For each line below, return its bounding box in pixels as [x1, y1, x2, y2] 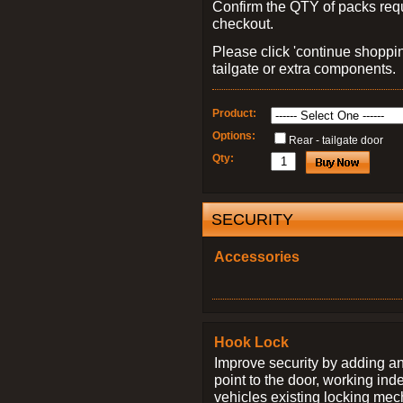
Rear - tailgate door [289, 134, 383, 147]
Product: [212, 107, 256, 120]
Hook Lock [214, 334, 289, 350]
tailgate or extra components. [212, 60, 396, 76]
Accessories [214, 248, 300, 264]
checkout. [212, 15, 273, 31]
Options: [212, 130, 255, 142]
